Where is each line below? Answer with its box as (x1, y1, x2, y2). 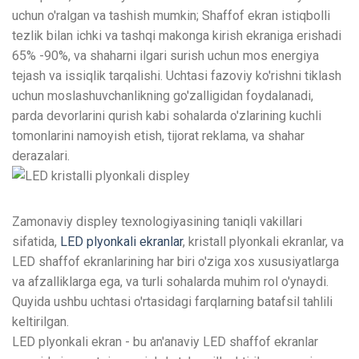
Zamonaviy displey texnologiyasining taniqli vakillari (12, 213, 302, 229)
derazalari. (12, 147, 70, 163)
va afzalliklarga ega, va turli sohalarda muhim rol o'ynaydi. (12, 273, 329, 289)
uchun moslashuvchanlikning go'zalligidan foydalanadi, (12, 87, 313, 103)
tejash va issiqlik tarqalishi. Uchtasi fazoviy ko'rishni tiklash (12, 67, 341, 83)
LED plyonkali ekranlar (60, 233, 183, 249)
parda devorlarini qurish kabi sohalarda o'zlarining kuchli (12, 107, 321, 123)
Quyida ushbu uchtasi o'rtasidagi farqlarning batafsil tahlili (12, 293, 333, 309)
